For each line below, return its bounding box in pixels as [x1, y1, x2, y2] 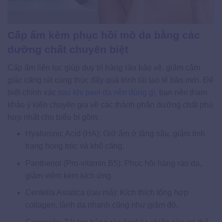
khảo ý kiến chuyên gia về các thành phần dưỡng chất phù [7, 101, 213, 110]
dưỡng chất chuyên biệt [7, 43, 128, 55]
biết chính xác [7, 88, 58, 97]
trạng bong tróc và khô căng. [25, 142, 124, 151]
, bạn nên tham [155, 88, 207, 97]
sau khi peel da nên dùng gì [58, 88, 155, 97]
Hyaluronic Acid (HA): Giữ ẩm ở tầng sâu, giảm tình [25, 129, 205, 138]
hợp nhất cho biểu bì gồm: [7, 113, 99, 122]
